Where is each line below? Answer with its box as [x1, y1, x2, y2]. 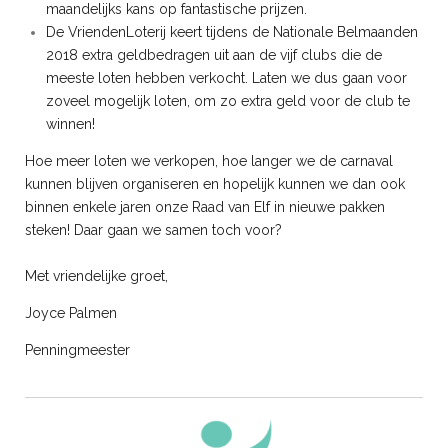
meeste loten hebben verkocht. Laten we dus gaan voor [46, 69, 407, 86]
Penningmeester [25, 341, 130, 358]
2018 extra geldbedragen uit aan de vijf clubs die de [46, 46, 382, 63]
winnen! [46, 115, 95, 132]
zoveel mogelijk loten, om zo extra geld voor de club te [46, 92, 410, 109]
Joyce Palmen [25, 304, 117, 321]
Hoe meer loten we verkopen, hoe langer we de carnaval [25, 152, 393, 169]
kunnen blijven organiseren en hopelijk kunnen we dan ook [25, 175, 405, 192]
